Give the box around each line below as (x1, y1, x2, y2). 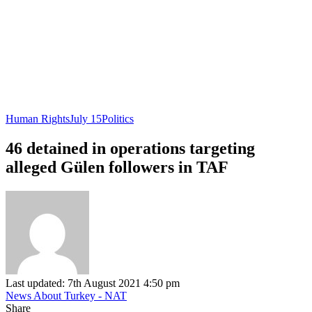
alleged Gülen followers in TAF (6, 157, 228, 176)
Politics (102, 113, 134, 125)
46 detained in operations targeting (6, 139, 255, 157)
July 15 (70, 113, 102, 125)
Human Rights (6, 113, 70, 125)
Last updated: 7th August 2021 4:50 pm (6, 276, 180, 289)
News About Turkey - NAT (6, 289, 127, 302)
